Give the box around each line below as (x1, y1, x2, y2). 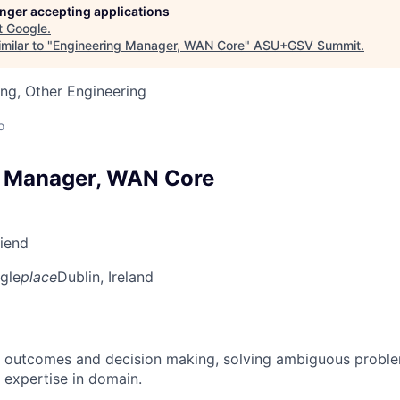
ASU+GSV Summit (254, 37, 361, 53)
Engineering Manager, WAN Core (53, 37, 245, 53)
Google (6, 20, 47, 36)
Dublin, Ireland (57, 267, 154, 286)
